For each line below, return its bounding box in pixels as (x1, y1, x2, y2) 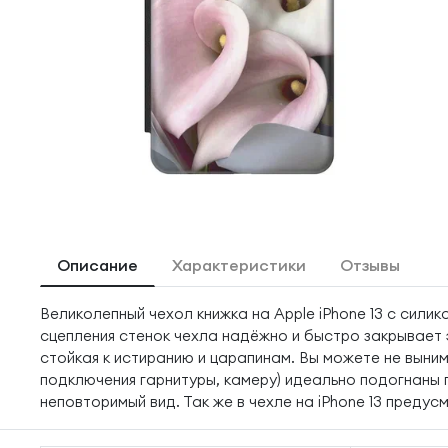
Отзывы (340, 255, 400, 275)
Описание (57, 255, 138, 275)
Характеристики (172, 255, 306, 275)
